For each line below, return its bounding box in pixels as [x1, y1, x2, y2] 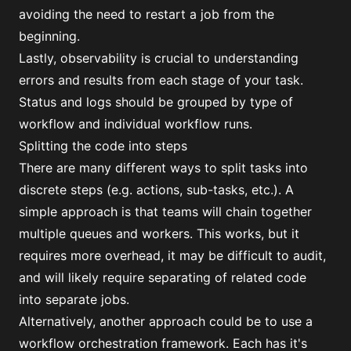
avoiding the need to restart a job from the [19, 6, 274, 22]
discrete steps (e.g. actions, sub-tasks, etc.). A [19, 182, 294, 197]
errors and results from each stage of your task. [19, 72, 303, 88]
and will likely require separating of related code [19, 270, 306, 285]
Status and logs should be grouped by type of [19, 94, 293, 110]
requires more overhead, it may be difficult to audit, [19, 248, 326, 263]
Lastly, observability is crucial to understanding [19, 50, 299, 66]
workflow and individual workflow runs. [19, 116, 252, 132]
